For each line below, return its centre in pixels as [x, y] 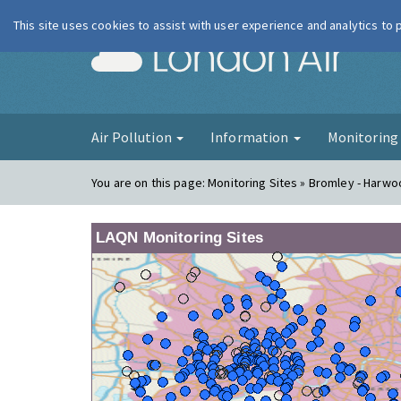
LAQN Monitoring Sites [179, 238]
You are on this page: [150, 183]
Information [251, 137]
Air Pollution [133, 137]
